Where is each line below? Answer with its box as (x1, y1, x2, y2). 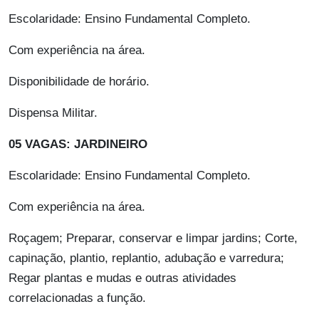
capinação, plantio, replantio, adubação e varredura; (9, 251, 284, 266)
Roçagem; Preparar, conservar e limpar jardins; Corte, (9, 231, 298, 246)
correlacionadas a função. (9, 291, 146, 305)
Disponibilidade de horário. (9, 75, 150, 89)
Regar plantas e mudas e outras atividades (9, 271, 236, 286)
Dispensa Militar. (9, 106, 98, 120)
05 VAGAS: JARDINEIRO (9, 137, 147, 152)
